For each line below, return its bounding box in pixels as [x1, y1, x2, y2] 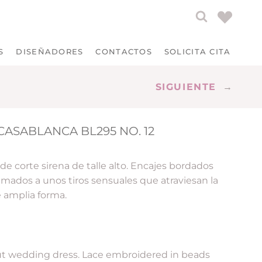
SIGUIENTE [155, 81, 216, 93]
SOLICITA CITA [164, 47, 231, 57]
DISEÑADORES [16, 47, 84, 57]
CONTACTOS [95, 47, 153, 57]
